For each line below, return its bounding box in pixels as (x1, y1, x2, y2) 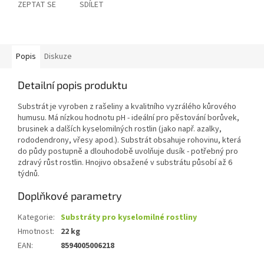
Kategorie (18, 212, 53, 224)
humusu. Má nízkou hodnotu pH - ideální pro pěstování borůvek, (18, 112, 239, 124)
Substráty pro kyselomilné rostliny (61, 212, 197, 224)
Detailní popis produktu (18, 78, 127, 92)
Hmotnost (18, 226, 52, 238)
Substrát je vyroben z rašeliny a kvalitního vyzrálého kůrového (18, 101, 236, 113)
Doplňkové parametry (18, 189, 122, 203)
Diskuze (44, 51, 72, 63)
